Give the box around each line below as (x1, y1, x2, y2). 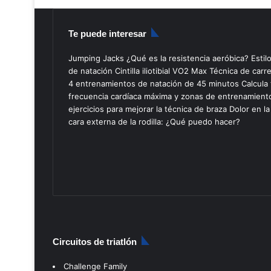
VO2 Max (172, 65, 207, 76)
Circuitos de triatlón (53, 236, 137, 247)
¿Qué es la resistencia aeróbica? (126, 53, 249, 63)
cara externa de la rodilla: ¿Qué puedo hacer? (68, 116, 240, 126)
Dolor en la (229, 103, 270, 114)
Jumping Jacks (68, 53, 124, 63)
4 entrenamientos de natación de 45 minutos (68, 78, 239, 88)
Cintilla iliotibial (115, 65, 170, 76)
